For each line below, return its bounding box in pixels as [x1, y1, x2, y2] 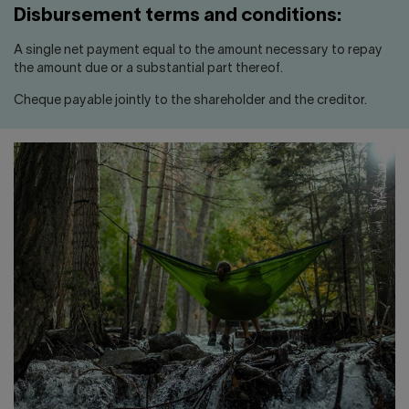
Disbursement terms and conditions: [14, 8, 341, 25]
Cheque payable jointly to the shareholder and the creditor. [14, 95, 367, 107]
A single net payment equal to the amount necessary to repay [14, 45, 383, 57]
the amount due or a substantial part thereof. [14, 63, 283, 75]
